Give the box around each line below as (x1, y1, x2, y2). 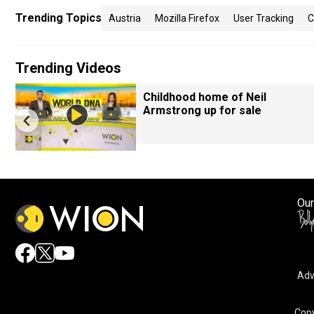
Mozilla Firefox (155, 13, 219, 24)
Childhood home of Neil (143, 90, 266, 104)
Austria (109, 13, 141, 24)
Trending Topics (15, 11, 102, 25)
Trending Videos (15, 60, 121, 76)
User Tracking (233, 13, 294, 24)
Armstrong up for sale (143, 104, 261, 117)
